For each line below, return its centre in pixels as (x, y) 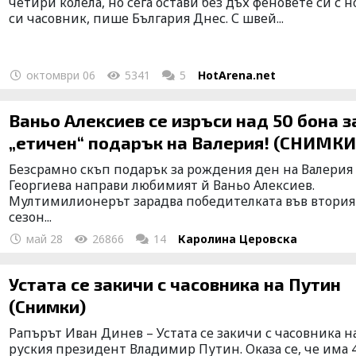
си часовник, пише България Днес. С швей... (147, 18)
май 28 (43, 238)
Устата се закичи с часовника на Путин (175, 283)
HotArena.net (237, 75)
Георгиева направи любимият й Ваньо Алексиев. (162, 185)
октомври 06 (60, 75)
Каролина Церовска (238, 238)
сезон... (31, 217)
